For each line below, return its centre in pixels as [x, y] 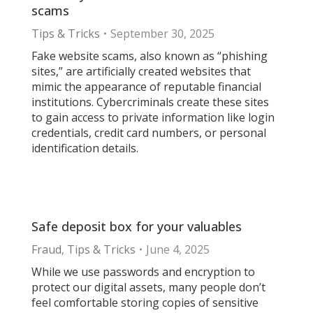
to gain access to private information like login [153, 117]
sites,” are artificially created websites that [141, 71]
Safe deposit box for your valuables [137, 226]
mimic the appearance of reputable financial [146, 87]
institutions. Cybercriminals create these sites [150, 102]
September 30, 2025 [162, 34]
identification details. [85, 148]
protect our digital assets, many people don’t [148, 287]
